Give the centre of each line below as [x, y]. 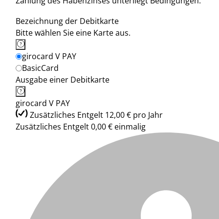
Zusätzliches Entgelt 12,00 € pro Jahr [96, 115]
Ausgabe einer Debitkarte [63, 80]
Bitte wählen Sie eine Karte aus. [73, 33]
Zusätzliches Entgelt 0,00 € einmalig [81, 127]
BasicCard [40, 68]
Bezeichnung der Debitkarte [67, 21]
